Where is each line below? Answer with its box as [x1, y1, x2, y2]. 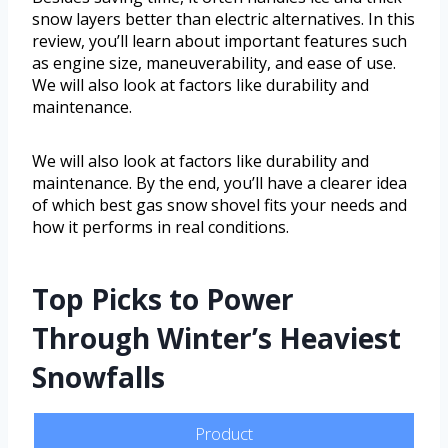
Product [195, 422, 253, 446]
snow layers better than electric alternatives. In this [32, 8, 415, 31]
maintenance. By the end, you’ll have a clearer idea [32, 172, 407, 195]
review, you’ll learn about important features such [32, 30, 407, 53]
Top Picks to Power [32, 280, 294, 319]
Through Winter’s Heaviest [32, 319, 401, 358]
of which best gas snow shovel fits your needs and [32, 194, 407, 217]
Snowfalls [32, 358, 165, 397]
